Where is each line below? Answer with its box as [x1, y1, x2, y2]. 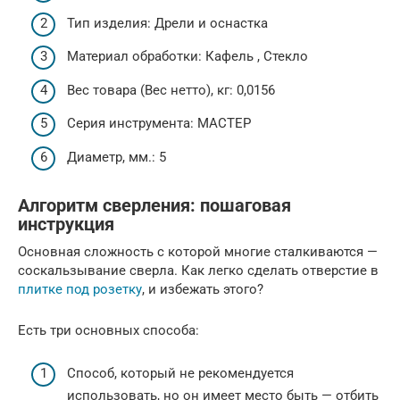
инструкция [18, 213, 114, 235]
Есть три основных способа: [18, 321, 199, 338]
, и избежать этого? [142, 280, 263, 297]
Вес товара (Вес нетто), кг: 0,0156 [67, 81, 275, 98]
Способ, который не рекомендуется [67, 365, 294, 381]
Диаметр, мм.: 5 [67, 148, 166, 165]
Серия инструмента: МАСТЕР [67, 115, 251, 131]
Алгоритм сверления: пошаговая [18, 195, 291, 216]
